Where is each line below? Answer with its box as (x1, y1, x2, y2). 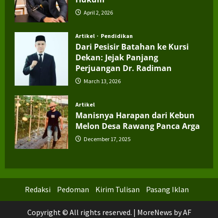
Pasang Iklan (145, 184, 189, 195)
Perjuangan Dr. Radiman (75, 63, 172, 74)
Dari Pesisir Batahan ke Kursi (75, 41, 189, 53)
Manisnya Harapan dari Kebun (75, 109, 195, 121)
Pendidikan (101, 32, 133, 40)
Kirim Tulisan (95, 184, 140, 195)
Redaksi (24, 184, 51, 195)
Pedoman (56, 184, 89, 195)
